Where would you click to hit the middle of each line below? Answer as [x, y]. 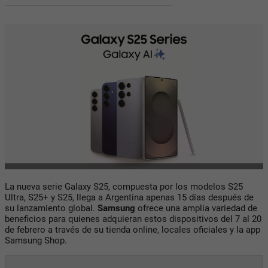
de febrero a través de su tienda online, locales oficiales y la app [133, 229]
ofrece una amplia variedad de [196, 208]
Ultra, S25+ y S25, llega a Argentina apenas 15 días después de [129, 197]
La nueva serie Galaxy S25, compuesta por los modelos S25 [124, 186]
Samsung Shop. [36, 240]
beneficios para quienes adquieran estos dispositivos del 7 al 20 [133, 219]
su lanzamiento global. [51, 208]
